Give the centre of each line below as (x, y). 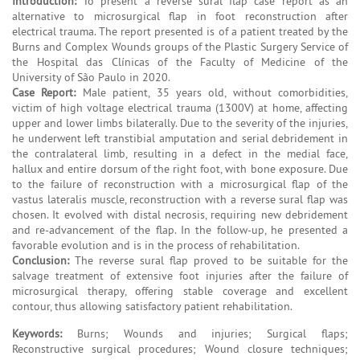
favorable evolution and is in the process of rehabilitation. (156, 245)
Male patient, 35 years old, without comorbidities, (212, 92)
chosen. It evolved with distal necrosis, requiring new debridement (180, 214)
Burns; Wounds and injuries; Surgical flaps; (205, 333)
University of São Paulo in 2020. (91, 77)
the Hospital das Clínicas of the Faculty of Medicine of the (180, 61)
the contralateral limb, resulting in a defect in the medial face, (180, 153)
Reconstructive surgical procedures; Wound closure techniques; (180, 348)
